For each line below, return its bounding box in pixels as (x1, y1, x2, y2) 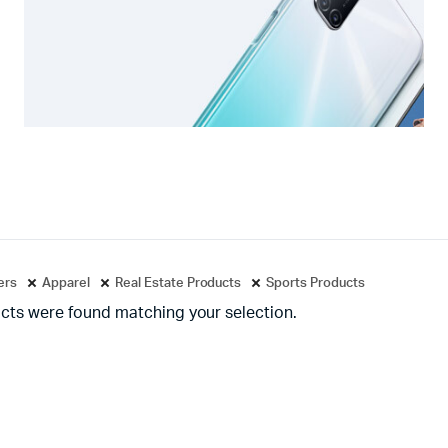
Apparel (42, 277, 90, 290)
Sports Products (266, 277, 365, 290)
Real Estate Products (114, 277, 242, 290)
